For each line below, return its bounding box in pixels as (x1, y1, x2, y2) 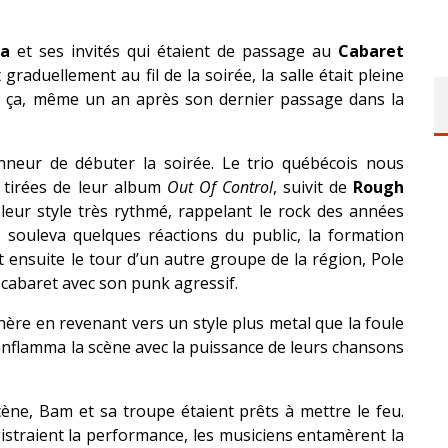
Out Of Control (166, 176, 273, 198)
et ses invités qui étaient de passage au (10, 40, 338, 62)
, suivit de (272, 176, 354, 198)
